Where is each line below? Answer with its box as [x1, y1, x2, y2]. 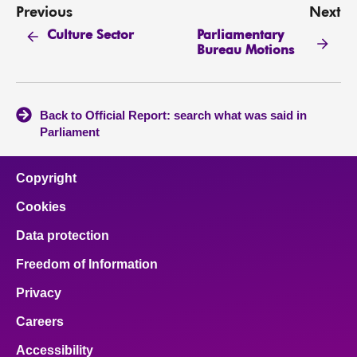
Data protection [16, 229, 109, 243]
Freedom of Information [16, 257, 158, 272]
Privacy [16, 286, 61, 300]
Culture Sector [47, 29, 135, 43]
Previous [16, 6, 73, 20]
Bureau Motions [196, 44, 294, 57]
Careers [16, 315, 64, 329]
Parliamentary [196, 29, 284, 42]
